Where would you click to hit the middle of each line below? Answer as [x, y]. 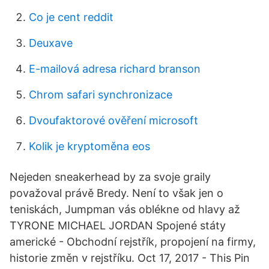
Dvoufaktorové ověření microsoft [113, 120]
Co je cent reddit [71, 17]
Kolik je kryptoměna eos [89, 146]
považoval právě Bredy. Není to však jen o [116, 193]
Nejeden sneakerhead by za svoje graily [110, 177]
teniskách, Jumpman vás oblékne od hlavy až [125, 209]
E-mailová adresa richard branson [115, 69]
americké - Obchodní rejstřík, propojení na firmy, [133, 242]
